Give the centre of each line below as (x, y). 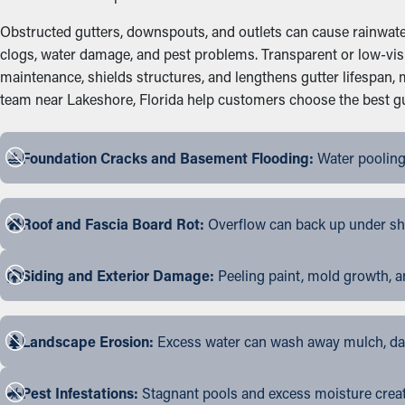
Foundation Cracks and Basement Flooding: (168, 158)
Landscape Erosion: (88, 341)
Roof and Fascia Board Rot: (113, 224)
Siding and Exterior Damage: (118, 275)
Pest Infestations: (80, 393)
